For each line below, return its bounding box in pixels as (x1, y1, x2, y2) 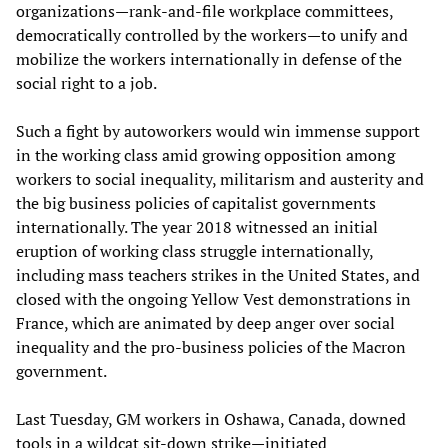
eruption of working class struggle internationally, (16, 240, 373, 263)
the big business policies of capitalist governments (16, 192, 376, 215)
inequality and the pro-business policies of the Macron (16, 336, 406, 359)
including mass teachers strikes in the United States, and (16, 264, 420, 287)
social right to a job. (16, 72, 157, 95)
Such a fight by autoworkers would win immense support (16, 120, 420, 143)
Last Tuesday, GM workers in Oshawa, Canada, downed (16, 408, 406, 431)
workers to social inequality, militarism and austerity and (16, 168, 424, 191)
